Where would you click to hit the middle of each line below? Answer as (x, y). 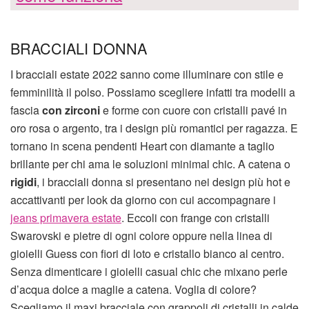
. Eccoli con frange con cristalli (196, 218)
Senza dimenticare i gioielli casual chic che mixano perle (149, 272)
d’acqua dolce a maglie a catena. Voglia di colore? (133, 290)
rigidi (23, 182)
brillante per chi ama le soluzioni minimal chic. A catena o (150, 164)
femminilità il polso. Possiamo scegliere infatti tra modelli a (153, 92)
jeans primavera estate (66, 218)
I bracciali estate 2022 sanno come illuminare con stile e (147, 74)
